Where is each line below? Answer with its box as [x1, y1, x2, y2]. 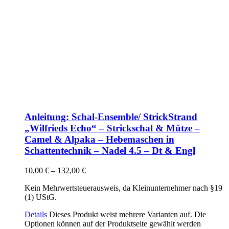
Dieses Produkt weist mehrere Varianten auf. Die [49, 210, 206, 219]
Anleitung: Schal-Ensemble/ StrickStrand [25, 111, 197, 122]
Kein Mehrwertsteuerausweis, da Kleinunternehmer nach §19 [25, 183, 222, 192]
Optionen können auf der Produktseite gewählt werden [25, 219, 201, 228]
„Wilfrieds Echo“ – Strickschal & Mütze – [25, 122, 200, 133]
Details [25, 210, 47, 219]
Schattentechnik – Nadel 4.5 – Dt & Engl [25, 145, 195, 156]
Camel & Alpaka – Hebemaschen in [25, 133, 174, 145]
